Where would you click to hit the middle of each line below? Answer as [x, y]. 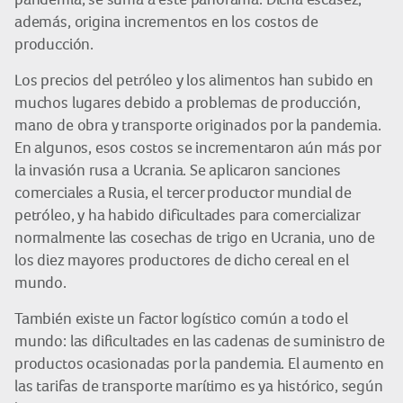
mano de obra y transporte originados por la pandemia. [198, 125]
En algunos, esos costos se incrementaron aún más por [197, 148]
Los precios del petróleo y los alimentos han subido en [194, 80]
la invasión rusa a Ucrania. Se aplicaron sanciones [178, 170]
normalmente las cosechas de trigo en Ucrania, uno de [195, 237]
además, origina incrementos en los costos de [167, 22]
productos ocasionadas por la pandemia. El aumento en [199, 363]
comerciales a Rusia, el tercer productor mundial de [183, 193]
